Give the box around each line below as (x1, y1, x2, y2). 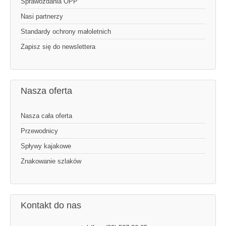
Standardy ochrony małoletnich (21, 28, 111, 36)
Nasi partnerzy (21, 13, 63, 21)
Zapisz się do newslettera (21, 43, 95, 51)
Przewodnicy (21, 127, 58, 135)
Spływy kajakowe (21, 142, 71, 150)
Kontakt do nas (21, 200, 81, 211)
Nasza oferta (21, 86, 72, 96)
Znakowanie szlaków (21, 157, 81, 165)
